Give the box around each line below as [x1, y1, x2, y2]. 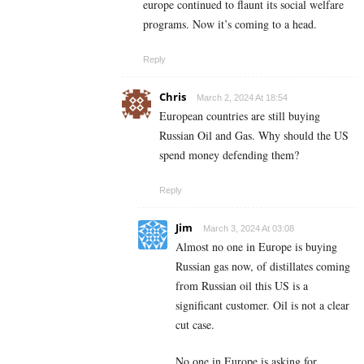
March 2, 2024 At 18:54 [197, 93, 288, 103]
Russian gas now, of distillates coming [175, 258, 350, 275]
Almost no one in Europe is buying [175, 239, 337, 255]
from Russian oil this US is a [175, 278, 308, 294]
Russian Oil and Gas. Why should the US [159, 128, 349, 144]
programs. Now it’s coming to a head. [143, 16, 317, 32]
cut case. [175, 317, 214, 333]
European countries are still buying [159, 108, 320, 124]
